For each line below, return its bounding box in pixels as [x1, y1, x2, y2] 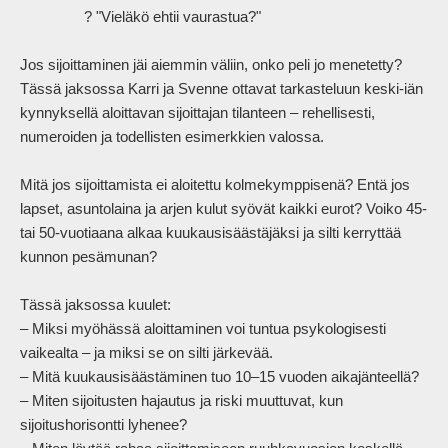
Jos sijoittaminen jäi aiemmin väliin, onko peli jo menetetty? [20, 56, 402, 74]
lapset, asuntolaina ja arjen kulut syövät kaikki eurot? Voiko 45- [20, 200, 427, 218]
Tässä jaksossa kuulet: [20, 296, 171, 314]
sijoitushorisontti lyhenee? [20, 416, 187, 434]
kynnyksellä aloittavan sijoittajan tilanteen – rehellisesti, [20, 104, 375, 122]
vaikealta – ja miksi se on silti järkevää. [20, 344, 273, 362]
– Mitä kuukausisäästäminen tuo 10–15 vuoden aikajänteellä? [20, 368, 419, 386]
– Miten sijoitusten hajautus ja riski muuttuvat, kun [20, 392, 343, 410]
